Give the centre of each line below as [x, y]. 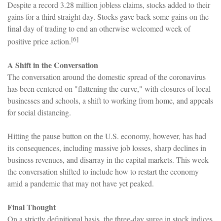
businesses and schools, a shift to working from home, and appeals [110, 101]
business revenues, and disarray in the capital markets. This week [108, 160]
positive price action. [39, 41]
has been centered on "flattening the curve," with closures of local [109, 89]
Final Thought [32, 207]
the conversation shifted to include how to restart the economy [103, 172]
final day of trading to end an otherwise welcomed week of [99, 28]
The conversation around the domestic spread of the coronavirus [107, 77]
